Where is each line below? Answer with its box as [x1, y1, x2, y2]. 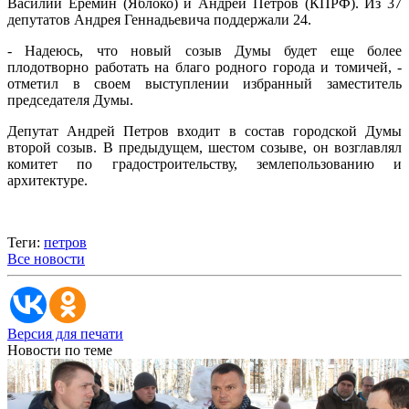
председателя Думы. [7, 91, 133, 108]
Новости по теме [7, 341, 112, 358]
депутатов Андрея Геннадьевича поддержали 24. [7, 11, 311, 27]
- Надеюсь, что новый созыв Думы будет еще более [7, 42, 402, 58]
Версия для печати [7, 325, 123, 341]
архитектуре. [7, 172, 88, 188]
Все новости [7, 250, 85, 267]
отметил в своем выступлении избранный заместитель [7, 75, 402, 91]
